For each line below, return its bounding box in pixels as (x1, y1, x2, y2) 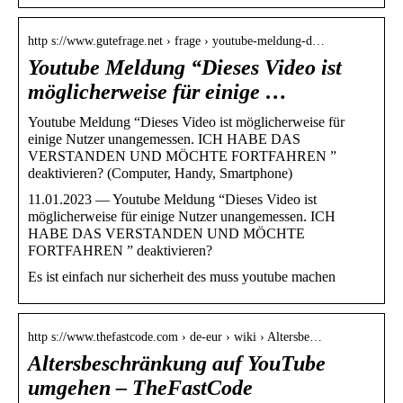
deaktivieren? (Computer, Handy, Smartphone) (28, 166, 292, 182)
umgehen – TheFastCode (28, 376, 253, 400)
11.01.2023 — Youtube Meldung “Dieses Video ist (28, 192, 317, 208)
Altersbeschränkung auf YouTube (28, 352, 326, 376)
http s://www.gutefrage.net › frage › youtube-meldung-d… (28, 34, 325, 49)
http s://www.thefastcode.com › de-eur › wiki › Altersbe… (28, 330, 322, 345)
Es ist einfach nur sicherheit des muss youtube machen (28, 269, 336, 285)
